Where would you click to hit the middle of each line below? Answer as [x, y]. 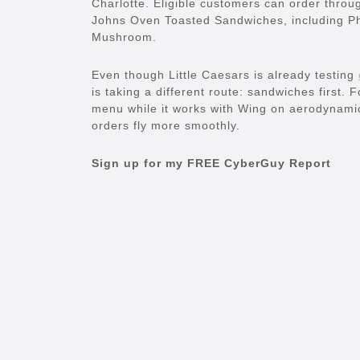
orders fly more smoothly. [166, 126]
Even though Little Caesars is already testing [225, 75]
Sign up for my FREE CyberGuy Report [211, 164]
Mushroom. [124, 37]
